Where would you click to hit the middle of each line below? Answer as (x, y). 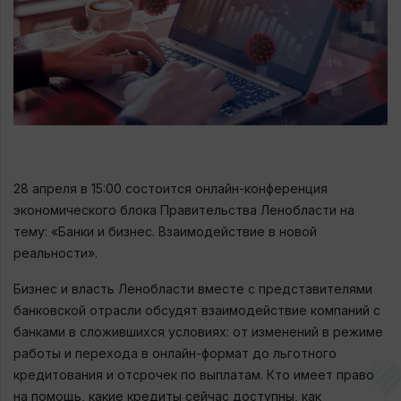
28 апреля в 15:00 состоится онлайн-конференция (171, 188)
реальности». (55, 252)
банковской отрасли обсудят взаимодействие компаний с (197, 310)
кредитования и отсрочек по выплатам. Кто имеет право (194, 374)
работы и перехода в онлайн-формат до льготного (175, 353)
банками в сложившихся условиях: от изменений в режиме (198, 331)
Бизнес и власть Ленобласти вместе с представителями (193, 288)
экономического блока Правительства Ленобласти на (184, 209)
